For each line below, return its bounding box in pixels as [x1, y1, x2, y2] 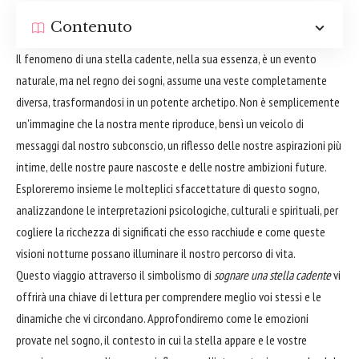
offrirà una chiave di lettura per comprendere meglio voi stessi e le [16, 288, 321, 305]
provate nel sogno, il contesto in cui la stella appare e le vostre [16, 332, 307, 349]
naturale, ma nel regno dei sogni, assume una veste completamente [16, 72, 327, 89]
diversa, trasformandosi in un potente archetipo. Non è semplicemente [16, 94, 340, 111]
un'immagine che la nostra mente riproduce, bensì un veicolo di [16, 115, 304, 132]
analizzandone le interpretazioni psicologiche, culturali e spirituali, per [16, 202, 338, 219]
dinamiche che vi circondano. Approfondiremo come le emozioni [16, 310, 309, 327]
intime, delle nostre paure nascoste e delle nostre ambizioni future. [16, 159, 326, 175]
